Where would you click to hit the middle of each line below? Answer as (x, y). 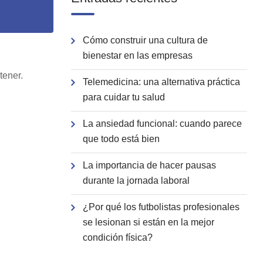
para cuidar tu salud (124, 97)
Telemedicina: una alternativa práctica (161, 82)
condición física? (118, 237)
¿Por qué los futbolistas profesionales (161, 207)
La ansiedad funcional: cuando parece (162, 124)
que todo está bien (121, 139)
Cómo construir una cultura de (145, 40)
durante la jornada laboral (136, 181)
